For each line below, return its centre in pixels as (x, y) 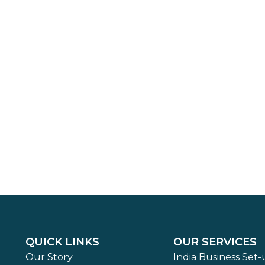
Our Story (49, 257)
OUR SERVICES (215, 242)
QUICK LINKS (62, 242)
